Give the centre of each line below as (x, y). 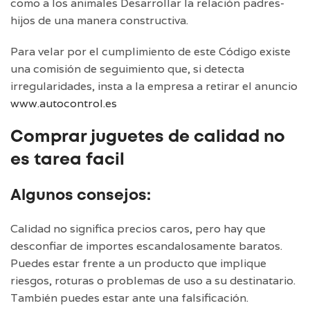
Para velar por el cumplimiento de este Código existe (151, 51)
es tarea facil (67, 160)
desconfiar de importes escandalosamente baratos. (146, 246)
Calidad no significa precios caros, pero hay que (138, 228)
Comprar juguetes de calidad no (148, 137)
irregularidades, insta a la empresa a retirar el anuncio (154, 86)
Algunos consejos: (81, 195)
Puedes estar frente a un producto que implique (138, 263)
